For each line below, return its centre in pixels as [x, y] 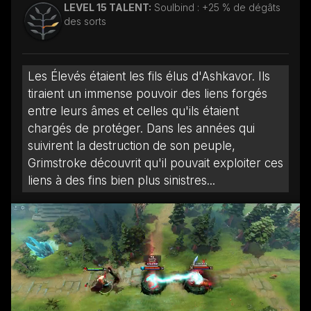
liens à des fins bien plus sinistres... [121, 180]
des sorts [85, 21]
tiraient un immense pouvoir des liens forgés [148, 93]
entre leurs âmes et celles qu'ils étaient [133, 111]
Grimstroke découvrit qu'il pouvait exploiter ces [155, 163]
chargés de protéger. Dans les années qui [141, 128]
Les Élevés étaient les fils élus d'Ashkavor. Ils [149, 76]
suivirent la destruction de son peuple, [132, 145]
